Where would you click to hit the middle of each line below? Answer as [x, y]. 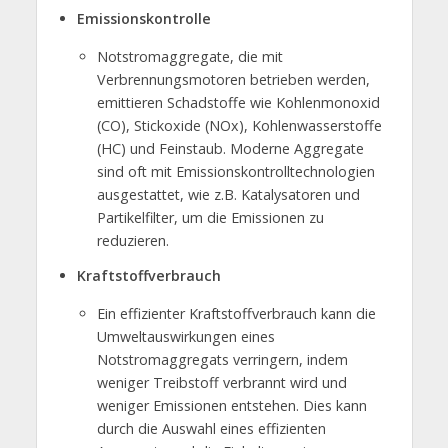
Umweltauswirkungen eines [185, 337]
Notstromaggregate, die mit [189, 57]
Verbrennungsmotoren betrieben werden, [233, 80]
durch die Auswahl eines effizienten [211, 429]
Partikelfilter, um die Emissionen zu [210, 218]
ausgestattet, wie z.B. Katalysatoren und [228, 195]
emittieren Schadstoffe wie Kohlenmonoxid [238, 103]
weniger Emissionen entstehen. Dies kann [231, 406]
